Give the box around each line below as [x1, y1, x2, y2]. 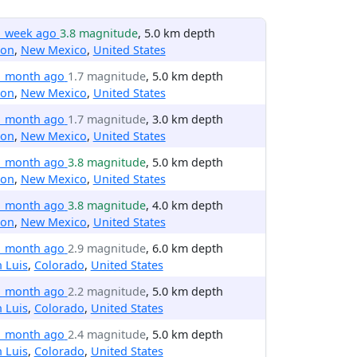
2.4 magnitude [67, 327, 146, 342]
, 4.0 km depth [145, 198, 223, 213]
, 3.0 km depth [145, 112, 223, 127]
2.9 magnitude [67, 241, 146, 256]
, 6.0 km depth [145, 241, 223, 256]
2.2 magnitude [67, 284, 146, 299]
